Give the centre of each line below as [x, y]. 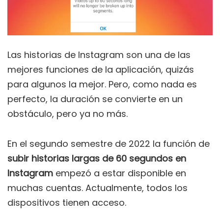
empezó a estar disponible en [120, 173]
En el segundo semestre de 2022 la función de [109, 144]
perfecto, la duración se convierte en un [95, 99]
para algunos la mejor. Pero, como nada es [102, 84]
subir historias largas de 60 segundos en [97, 159]
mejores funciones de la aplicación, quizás [101, 70]
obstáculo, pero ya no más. [68, 114]
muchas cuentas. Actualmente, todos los [97, 188]
